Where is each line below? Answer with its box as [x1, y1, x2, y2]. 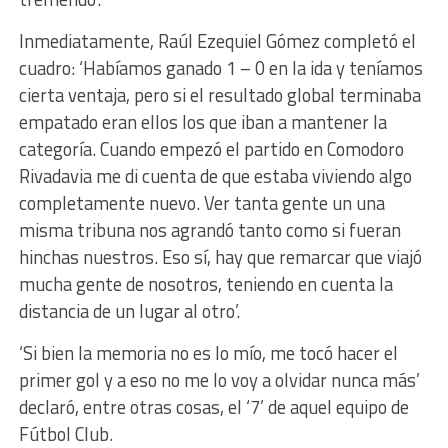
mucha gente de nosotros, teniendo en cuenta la [18, 269, 393, 298]
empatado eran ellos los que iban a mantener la [18, 107, 387, 136]
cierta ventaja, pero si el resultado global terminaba [18, 80, 421, 109]
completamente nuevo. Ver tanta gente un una [18, 188, 385, 217]
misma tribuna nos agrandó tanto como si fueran [18, 215, 401, 244]
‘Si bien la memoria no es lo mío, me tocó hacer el [18, 338, 398, 367]
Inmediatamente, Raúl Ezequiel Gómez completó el [18, 26, 416, 55]
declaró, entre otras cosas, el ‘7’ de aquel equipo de [18, 392, 409, 421]
